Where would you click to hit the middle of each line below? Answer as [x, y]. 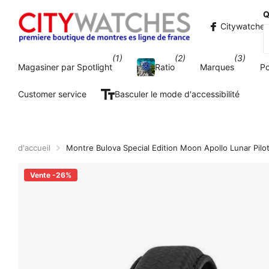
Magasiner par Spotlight [65, 67]
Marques [217, 67]
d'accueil [34, 148]
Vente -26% [51, 175]
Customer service [52, 94]
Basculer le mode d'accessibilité [177, 94]
